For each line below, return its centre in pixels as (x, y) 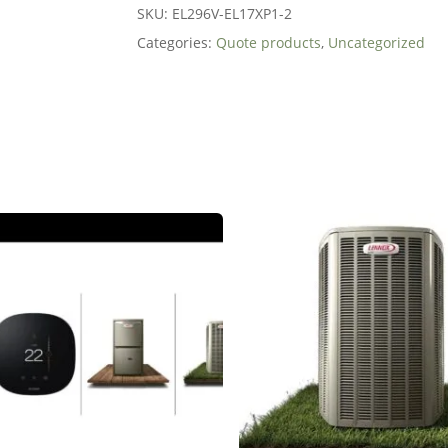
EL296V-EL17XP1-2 (231, 13)
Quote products (268, 42)
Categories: (176, 42)
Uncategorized (376, 42)
